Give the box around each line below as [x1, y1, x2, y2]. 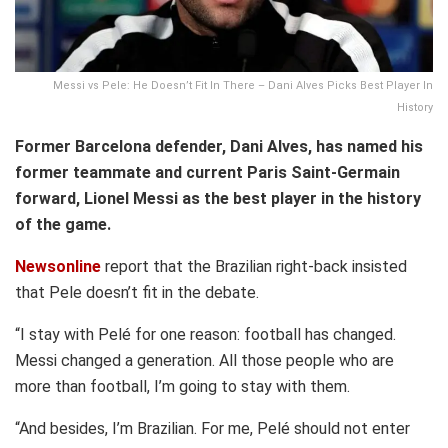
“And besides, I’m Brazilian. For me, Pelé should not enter [15, 418, 410, 438]
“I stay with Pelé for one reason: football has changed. [15, 324, 396, 344]
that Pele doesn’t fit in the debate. [15, 282, 259, 302]
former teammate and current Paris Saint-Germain [15, 162, 400, 182]
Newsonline [15, 256, 101, 276]
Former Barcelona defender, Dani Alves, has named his [15, 136, 423, 156]
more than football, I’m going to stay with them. [15, 376, 350, 396]
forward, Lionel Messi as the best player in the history [15, 188, 421, 208]
